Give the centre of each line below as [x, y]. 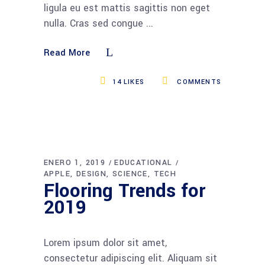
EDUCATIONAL [143, 162]
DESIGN [91, 174]
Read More [67, 53]
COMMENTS [198, 82]
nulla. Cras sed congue [95, 23]
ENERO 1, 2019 [75, 162]
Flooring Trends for [125, 191]
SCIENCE [130, 174]
